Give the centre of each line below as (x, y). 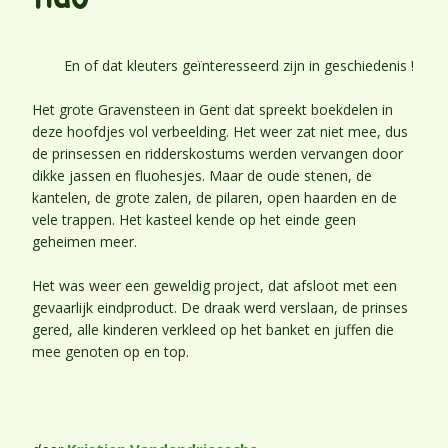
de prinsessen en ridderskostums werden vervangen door (217, 153)
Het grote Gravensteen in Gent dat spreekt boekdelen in (212, 109)
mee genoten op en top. (110, 351)
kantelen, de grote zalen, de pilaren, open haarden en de (214, 197)
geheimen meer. (84, 241)
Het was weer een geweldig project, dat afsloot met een (214, 285)
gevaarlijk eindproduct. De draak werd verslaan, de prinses (220, 307)
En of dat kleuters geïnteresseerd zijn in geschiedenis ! (239, 65)
